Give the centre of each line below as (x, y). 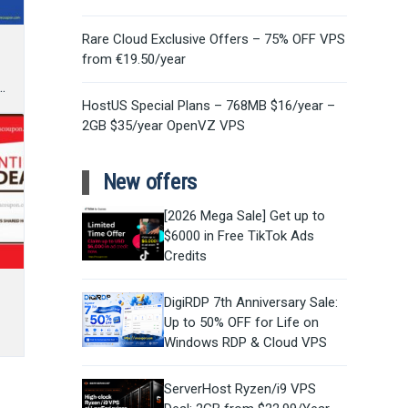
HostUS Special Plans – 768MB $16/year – (208, 105)
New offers (150, 182)
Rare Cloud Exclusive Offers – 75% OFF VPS (213, 39)
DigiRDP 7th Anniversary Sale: (250, 303)
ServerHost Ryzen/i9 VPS (240, 389)
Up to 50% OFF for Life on (241, 323)
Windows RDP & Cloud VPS (245, 343)
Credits (185, 256)
